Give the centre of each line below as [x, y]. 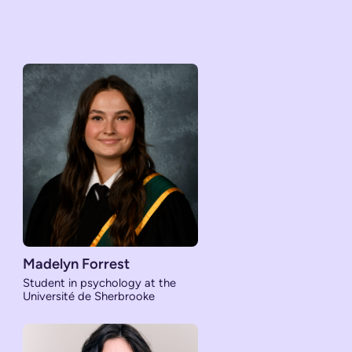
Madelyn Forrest [77, 264]
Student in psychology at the [100, 283]
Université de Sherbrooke [89, 297]
